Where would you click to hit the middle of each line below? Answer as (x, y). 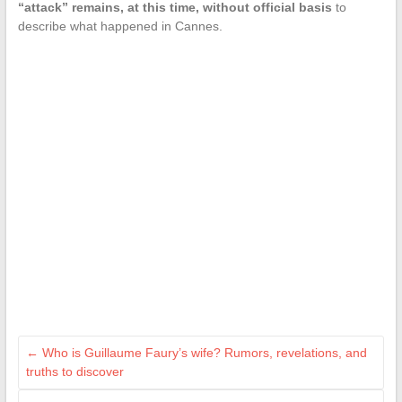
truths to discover (74, 371)
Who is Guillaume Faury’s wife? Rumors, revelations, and (202, 352)
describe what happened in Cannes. (120, 26)
